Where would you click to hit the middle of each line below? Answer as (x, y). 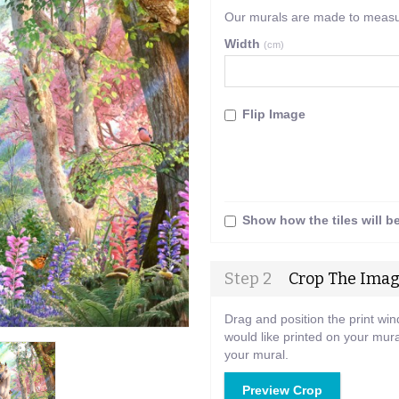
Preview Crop (282, 390)
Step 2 (248, 278)
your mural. (256, 354)
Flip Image (272, 114)
